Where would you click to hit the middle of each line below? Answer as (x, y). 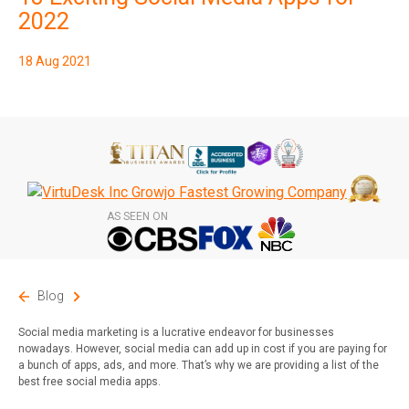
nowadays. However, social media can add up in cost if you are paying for (203, 349)
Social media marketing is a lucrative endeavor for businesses (176, 333)
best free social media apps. (89, 382)
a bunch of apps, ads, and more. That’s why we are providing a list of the (199, 366)
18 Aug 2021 (55, 62)
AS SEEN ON (137, 217)
